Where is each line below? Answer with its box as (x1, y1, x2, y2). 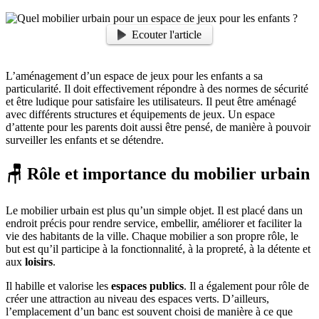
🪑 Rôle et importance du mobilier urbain (6, 164, 310, 184)
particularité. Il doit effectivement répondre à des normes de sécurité (6, 83, 308, 95)
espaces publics (111, 280, 184, 293)
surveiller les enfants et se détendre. (6, 134, 164, 147)
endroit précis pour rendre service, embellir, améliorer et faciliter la (6, 217, 302, 230)
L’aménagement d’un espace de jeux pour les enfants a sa (6, 70, 263, 83)
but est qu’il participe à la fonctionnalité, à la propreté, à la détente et (6, 243, 310, 256)
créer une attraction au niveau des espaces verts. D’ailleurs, (6, 293, 269, 305)
